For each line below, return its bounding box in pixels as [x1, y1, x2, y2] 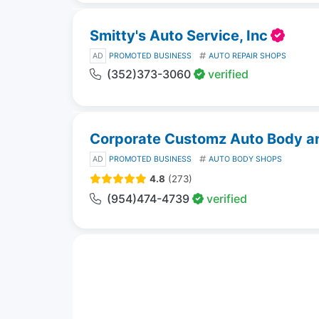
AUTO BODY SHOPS [209, 154, 282, 164]
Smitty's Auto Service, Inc [90, 26, 268, 44]
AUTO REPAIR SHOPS [209, 51, 286, 61]
